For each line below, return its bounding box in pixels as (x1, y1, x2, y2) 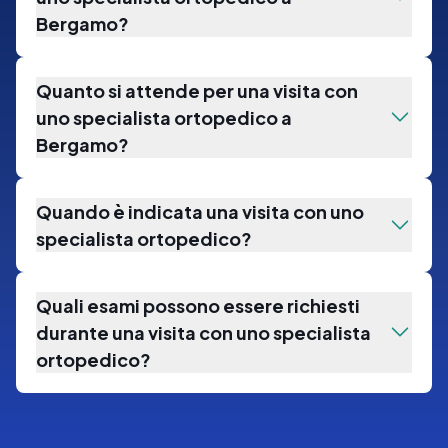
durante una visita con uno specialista (36, 320, 371, 344)
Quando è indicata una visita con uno (36, 199, 364, 223)
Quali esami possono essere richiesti (36, 293, 360, 317)
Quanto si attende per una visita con (36, 78, 358, 102)
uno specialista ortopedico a (36, 105, 292, 129)
